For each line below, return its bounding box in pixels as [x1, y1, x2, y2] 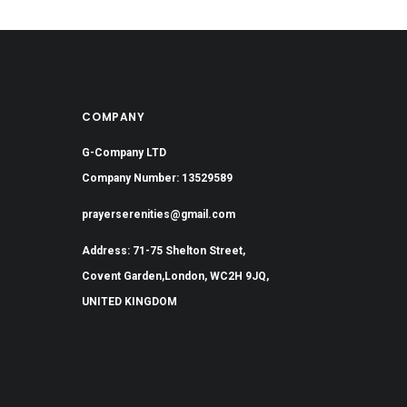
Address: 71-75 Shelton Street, [82, 243, 246, 257]
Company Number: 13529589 [82, 171, 233, 184]
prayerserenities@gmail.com [82, 207, 236, 221]
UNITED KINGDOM [82, 294, 178, 308]
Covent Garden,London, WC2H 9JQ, [82, 269, 270, 283]
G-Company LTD [82, 145, 167, 159]
